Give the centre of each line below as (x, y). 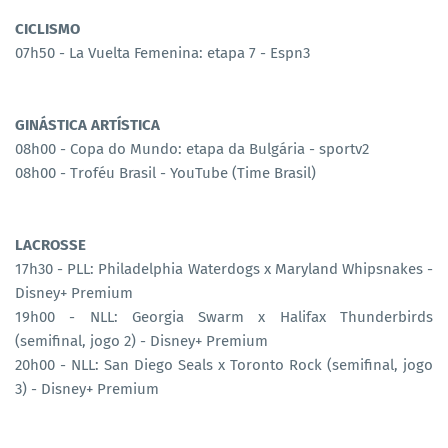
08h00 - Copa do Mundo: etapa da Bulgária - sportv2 (192, 148)
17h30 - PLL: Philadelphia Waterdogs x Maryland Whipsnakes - (224, 268)
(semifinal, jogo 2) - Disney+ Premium (141, 340)
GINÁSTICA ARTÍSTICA (87, 124)
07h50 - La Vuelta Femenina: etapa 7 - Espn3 (162, 52)
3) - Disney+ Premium (87, 388)
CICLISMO (47, 28)
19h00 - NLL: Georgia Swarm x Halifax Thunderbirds (224, 316)
